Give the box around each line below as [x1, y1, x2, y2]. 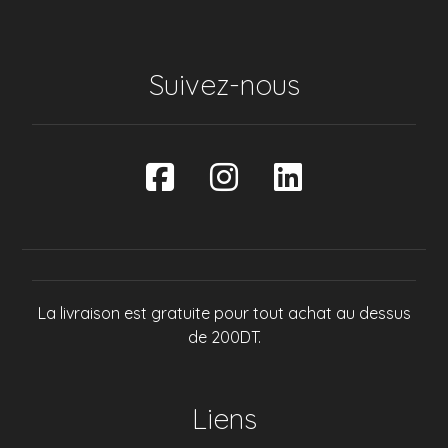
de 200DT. [187, 327, 261, 347]
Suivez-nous [148, 67, 300, 102]
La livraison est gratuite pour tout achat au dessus [37, 303, 411, 323]
